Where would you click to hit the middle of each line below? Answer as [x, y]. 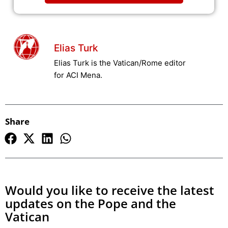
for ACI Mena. [78, 75]
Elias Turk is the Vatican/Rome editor [120, 63]
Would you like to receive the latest [110, 190]
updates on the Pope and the [91, 204]
